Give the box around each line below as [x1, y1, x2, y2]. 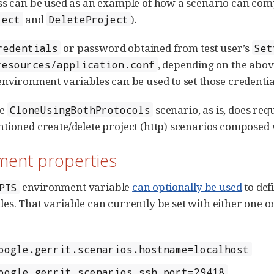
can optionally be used [132, 180, 242, 194]
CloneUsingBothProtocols [9, 103, 150, 116]
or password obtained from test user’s [61, 40, 252, 55]
